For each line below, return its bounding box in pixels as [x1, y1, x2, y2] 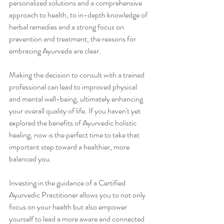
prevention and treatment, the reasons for [9, 33, 137, 45]
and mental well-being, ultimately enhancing [9, 93, 144, 105]
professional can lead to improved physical [9, 81, 138, 93]
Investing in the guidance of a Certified [9, 177, 127, 189]
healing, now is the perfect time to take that [9, 129, 141, 141]
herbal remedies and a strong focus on [9, 21, 125, 33]
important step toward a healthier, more [9, 141, 131, 153]
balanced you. [9, 153, 51, 165]
